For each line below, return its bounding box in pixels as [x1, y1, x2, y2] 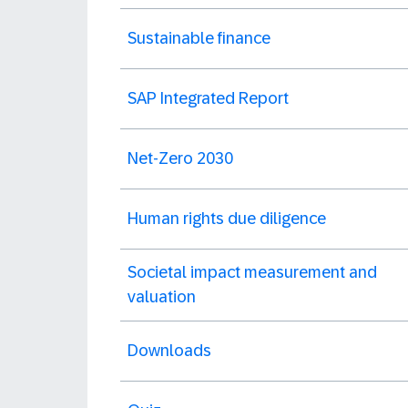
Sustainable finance [127, 29, 270, 47]
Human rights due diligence [127, 209, 326, 228]
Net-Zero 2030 [127, 149, 233, 168]
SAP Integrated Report [127, 89, 289, 107]
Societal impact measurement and [127, 263, 377, 281]
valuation [127, 288, 196, 306]
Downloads [127, 342, 211, 360]
